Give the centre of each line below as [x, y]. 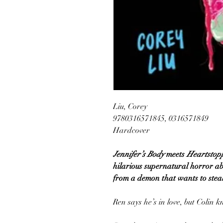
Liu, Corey [130, 107]
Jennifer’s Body [139, 154]
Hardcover [131, 130]
